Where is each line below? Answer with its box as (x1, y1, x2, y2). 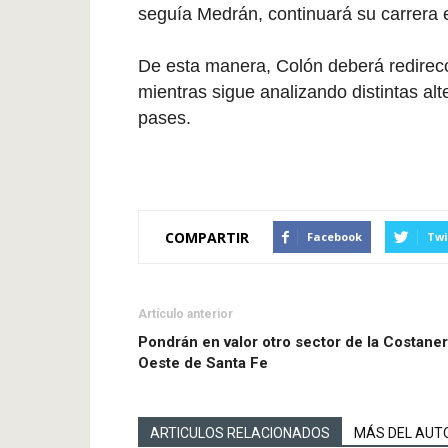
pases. (138, 108, 191, 128)
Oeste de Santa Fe (138, 354, 268, 372)
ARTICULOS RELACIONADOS (150, 425, 330, 441)
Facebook (307, 229, 362, 244)
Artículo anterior (138, 307, 233, 321)
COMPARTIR (165, 227, 249, 247)
